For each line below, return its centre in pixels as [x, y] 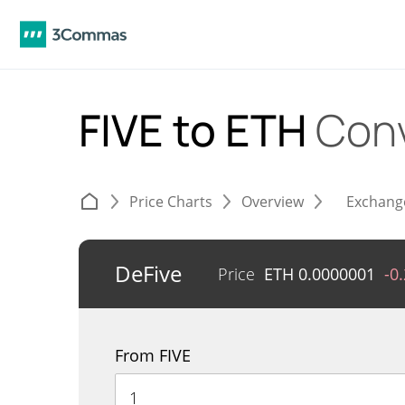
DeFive [148, 273]
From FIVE [153, 355]
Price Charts [171, 202]
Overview [273, 202]
